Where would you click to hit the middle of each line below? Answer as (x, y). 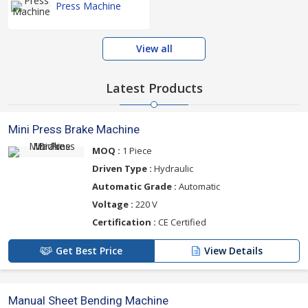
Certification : (124, 222)
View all (154, 49)
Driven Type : (122, 169)
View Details (233, 251)
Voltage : (113, 205)
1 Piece (136, 151)
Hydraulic (173, 169)
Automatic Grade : (134, 187)
